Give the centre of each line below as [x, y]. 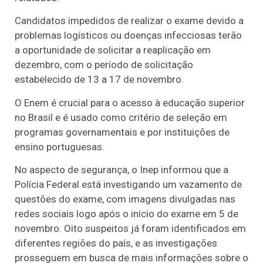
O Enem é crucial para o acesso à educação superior [130, 102]
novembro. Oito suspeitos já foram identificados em [130, 229]
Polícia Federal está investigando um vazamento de [128, 185]
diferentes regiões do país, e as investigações [116, 243]
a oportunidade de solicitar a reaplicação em [113, 50]
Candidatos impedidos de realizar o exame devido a [129, 21]
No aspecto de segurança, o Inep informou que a [122, 170]
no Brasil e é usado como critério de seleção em [121, 117]
